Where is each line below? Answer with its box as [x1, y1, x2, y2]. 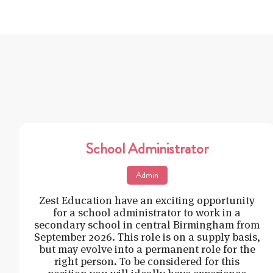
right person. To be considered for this [54, 253, 240, 268]
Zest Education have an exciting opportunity [39, 193, 255, 207]
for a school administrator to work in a [53, 205, 241, 219]
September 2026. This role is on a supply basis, [34, 229, 260, 244]
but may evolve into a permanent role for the [38, 241, 255, 256]
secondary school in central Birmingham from [34, 217, 260, 232]
